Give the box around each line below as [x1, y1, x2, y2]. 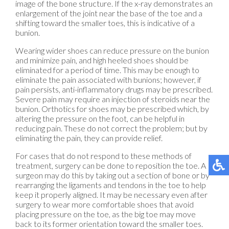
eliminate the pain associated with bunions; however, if [15, 75, 201, 85]
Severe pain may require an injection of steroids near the [15, 94, 210, 104]
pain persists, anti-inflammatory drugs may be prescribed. [15, 84, 213, 95]
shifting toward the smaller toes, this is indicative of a [15, 18, 195, 28]
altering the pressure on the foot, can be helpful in [15, 113, 185, 124]
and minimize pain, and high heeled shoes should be [15, 55, 189, 65]
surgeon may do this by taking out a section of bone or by [15, 170, 210, 180]
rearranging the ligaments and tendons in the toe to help [15, 180, 206, 190]
